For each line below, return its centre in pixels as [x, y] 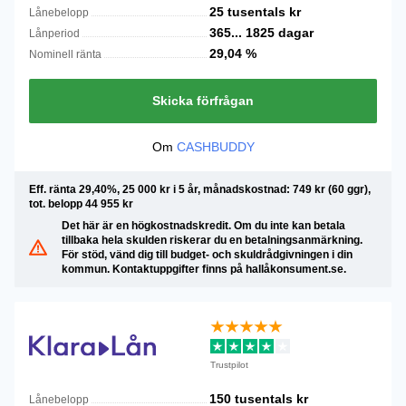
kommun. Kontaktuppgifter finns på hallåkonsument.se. [204, 269]
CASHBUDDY [215, 147]
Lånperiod [54, 34]
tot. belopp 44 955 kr [81, 204]
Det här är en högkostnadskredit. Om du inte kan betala [203, 226]
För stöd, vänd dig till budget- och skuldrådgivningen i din [207, 255]
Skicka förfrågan [203, 101]
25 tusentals [249, 12]
